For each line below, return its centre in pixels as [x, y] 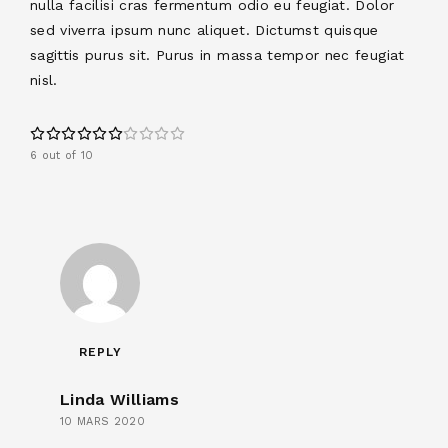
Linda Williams [119, 399]
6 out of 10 [62, 155]
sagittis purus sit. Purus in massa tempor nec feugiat [217, 54]
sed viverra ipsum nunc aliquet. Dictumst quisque [204, 29]
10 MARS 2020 [103, 421]
